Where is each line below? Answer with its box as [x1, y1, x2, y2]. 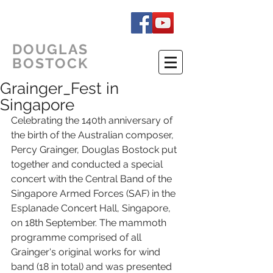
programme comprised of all [11, 232, 144, 243]
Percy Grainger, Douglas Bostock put [11, 144, 179, 155]
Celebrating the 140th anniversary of [11, 115, 175, 126]
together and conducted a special [11, 158, 165, 170]
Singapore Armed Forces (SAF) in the [11, 188, 178, 199]
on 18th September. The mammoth [11, 217, 169, 229]
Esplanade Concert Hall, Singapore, [11, 202, 173, 214]
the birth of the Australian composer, [11, 129, 176, 141]
